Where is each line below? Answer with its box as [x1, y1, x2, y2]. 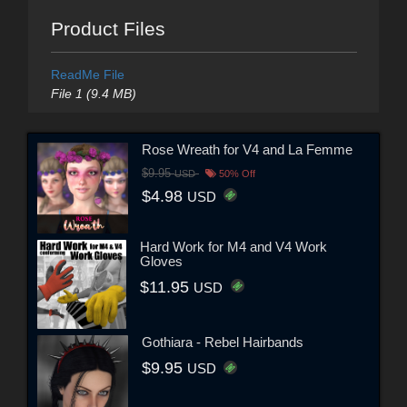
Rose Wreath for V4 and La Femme [142, 142, 352, 158]
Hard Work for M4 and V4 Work [140, 239, 328, 255]
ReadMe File [50, 66, 124, 82]
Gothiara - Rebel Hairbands [142, 334, 303, 351]
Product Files [50, 17, 165, 39]
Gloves [140, 253, 184, 270]
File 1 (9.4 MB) [50, 85, 136, 101]
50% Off [216, 168, 255, 180]
